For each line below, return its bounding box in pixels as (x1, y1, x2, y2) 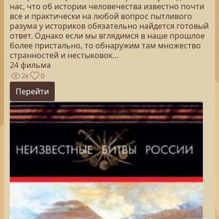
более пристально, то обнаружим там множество (10, 40, 201, 51)
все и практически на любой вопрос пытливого (10, 11, 192, 22)
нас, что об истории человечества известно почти (10, 1, 204, 12)
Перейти (16, 86, 49, 97)
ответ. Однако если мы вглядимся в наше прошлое (10, 30, 205, 41)
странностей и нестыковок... (10, 50, 118, 61)
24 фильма (10, 60, 51, 70)
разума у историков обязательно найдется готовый (10, 21, 209, 31)
